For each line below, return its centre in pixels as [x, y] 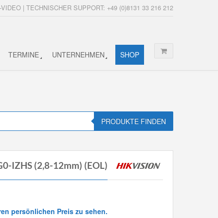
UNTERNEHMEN [78, 54]
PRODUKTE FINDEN [134, 121]
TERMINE [24, 54]
